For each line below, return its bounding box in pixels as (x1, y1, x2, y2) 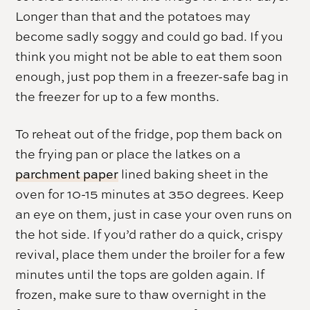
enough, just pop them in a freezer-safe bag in (15, 67, 289, 84)
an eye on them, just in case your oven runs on (15, 205, 293, 222)
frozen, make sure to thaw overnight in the (15, 285, 267, 302)
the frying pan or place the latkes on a (15, 145, 241, 162)
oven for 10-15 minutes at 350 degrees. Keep (15, 185, 284, 202)
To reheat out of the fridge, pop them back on (15, 125, 283, 142)
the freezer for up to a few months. (15, 87, 220, 104)
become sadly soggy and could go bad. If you (15, 27, 284, 44)
